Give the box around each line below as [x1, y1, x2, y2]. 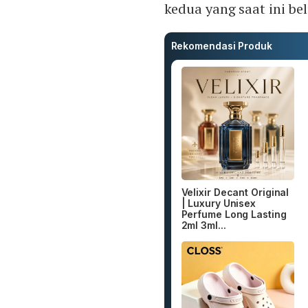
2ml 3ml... [181, 219, 226, 231]
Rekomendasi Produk [170, 40, 272, 52]
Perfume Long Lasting [181, 208, 287, 220]
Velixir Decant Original [181, 186, 289, 198]
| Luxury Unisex [181, 197, 256, 209]
